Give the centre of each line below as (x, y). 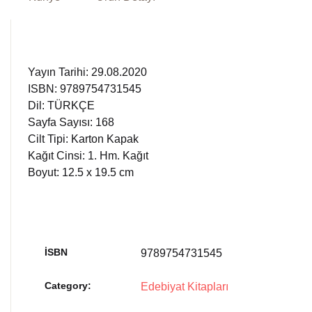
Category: (68, 286)
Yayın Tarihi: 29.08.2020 (87, 72)
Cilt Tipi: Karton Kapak (83, 139)
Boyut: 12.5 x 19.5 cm (81, 172)
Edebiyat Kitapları (185, 287)
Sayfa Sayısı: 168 (71, 122)
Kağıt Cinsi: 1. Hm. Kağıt (88, 156)
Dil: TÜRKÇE (61, 106)
